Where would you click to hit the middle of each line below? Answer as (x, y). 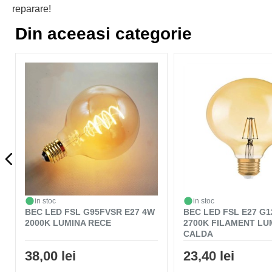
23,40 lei (209, 256)
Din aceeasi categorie (104, 34)
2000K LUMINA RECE (68, 223)
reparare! (32, 9)
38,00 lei (50, 256)
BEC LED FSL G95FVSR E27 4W (90, 212)
